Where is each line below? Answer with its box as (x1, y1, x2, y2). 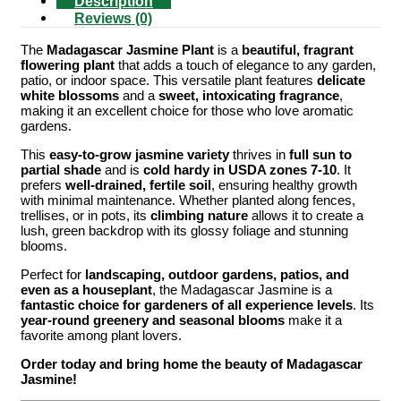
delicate (317, 72, 365, 88)
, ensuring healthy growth (211, 176, 357, 192)
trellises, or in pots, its (21, 207, 150, 223)
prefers (21, 176, 65, 192)
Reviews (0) (74, 10, 152, 26)
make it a (285, 311, 342, 328)
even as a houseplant (21, 281, 152, 297)
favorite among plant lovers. (21, 327, 182, 343)
